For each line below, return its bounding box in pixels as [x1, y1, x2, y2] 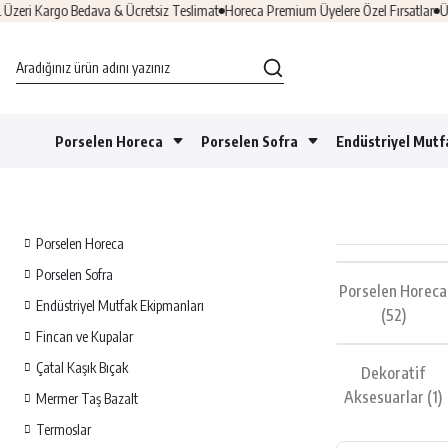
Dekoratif [361, 363, 426, 383]
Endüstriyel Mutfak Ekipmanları [36, 297, 204, 314]
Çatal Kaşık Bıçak [36, 359, 128, 376]
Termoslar [36, 421, 91, 438]
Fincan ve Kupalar [36, 328, 133, 345]
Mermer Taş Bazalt [36, 390, 138, 407]
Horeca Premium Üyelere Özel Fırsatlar [191, 2, 401, 19]
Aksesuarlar [344, 387, 428, 407]
